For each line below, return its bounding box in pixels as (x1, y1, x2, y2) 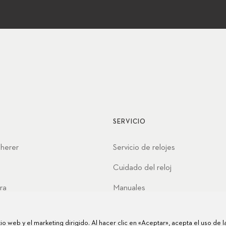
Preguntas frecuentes (113, 204, 188, 212)
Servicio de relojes (113, 143, 175, 152)
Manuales (113, 184, 145, 192)
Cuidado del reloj (113, 163, 172, 172)
